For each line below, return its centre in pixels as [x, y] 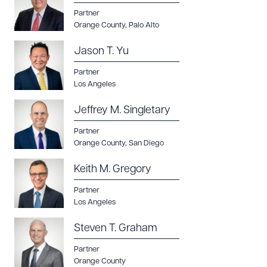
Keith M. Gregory [113, 170]
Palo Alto [144, 25]
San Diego [146, 143]
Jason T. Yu [101, 52]
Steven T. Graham [116, 229]
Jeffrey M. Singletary [122, 111]
